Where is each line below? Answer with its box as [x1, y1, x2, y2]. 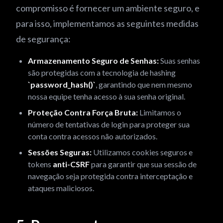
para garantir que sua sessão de [90, 159, 197, 169]
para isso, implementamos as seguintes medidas [16, 18, 199, 29]
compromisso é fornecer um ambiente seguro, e [16, 2, 200, 13]
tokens [28, 159, 53, 169]
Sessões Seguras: [28, 147, 92, 157]
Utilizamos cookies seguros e [92, 147, 193, 157]
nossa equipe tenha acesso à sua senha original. [28, 92, 185, 101]
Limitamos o [138, 108, 181, 117]
